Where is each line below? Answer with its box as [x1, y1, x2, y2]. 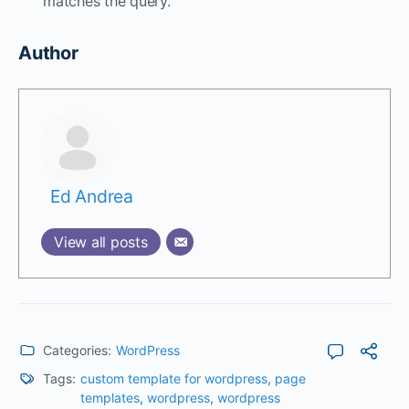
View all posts [54, 232, 148, 251]
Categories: [43, 341, 111, 358]
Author [18, 41, 79, 64]
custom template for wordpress [80, 370, 267, 386]
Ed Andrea [50, 184, 133, 207]
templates [80, 389, 140, 405]
